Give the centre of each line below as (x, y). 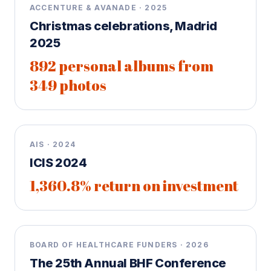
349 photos (68, 85)
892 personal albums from (122, 66)
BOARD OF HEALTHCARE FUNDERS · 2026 (119, 245)
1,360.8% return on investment (134, 186)
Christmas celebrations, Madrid (124, 26)
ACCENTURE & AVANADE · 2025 (99, 8)
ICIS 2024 (58, 163)
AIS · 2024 (53, 144)
